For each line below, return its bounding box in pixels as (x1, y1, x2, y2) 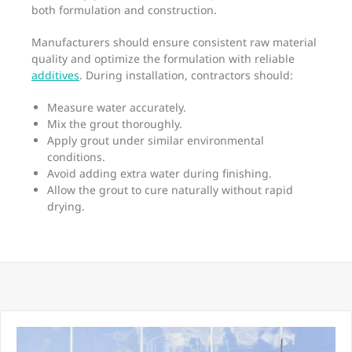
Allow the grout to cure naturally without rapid (47, 182, 293, 198)
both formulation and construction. (31, 2, 217, 18)
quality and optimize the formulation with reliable (31, 51, 295, 67)
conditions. (47, 149, 105, 165)
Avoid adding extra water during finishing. (47, 166, 272, 181)
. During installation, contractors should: (79, 68, 293, 83)
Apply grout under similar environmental (47, 133, 264, 148)
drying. (47, 199, 85, 214)
